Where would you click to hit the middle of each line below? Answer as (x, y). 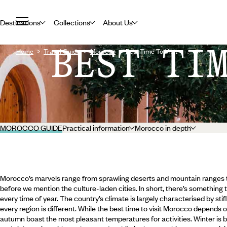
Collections (72, 22)
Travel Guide (62, 51)
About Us (118, 22)
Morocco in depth (163, 128)
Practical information (96, 128)
